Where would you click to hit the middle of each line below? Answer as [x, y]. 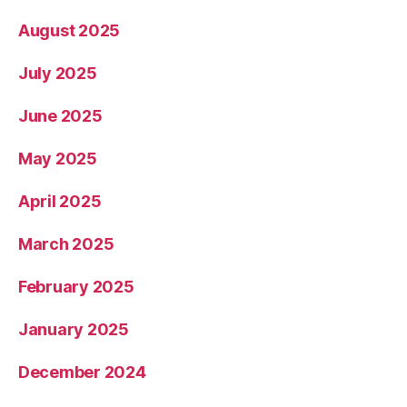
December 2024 [82, 372]
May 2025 [58, 159]
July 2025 [58, 74]
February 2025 [76, 287]
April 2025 [60, 202]
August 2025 [69, 31]
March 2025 [66, 244]
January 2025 [74, 330]
